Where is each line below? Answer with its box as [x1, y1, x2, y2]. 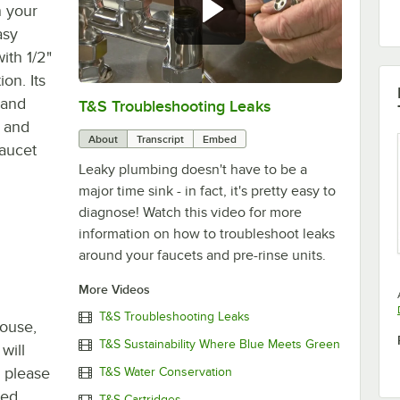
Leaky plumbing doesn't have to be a [78, 161, 307, 178]
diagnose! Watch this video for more [78, 204, 302, 221]
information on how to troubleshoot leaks [78, 225, 335, 242]
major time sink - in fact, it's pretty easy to [78, 182, 336, 199]
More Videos [78, 281, 150, 296]
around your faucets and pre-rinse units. [78, 246, 326, 263]
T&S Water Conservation [98, 365, 232, 379]
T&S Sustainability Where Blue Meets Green [98, 337, 340, 352]
